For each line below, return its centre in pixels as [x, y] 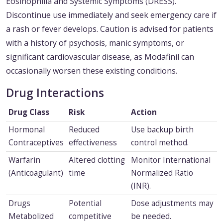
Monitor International [170, 160]
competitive [90, 217]
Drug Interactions [55, 93]
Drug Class [29, 112]
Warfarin [24, 160]
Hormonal [26, 130]
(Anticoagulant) [36, 173]
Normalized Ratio [162, 173]
